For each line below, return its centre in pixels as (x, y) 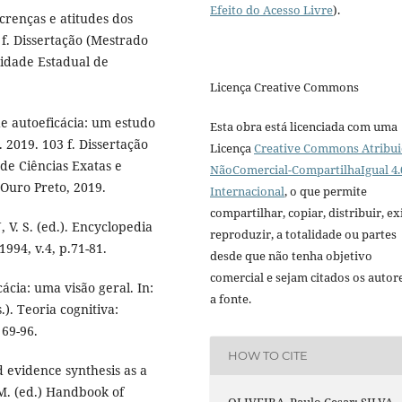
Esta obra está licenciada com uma (304, 126)
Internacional (247, 191)
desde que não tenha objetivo (291, 255)
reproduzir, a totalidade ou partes (303, 234)
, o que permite (326, 191)
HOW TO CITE (268, 356)
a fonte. (231, 298)
